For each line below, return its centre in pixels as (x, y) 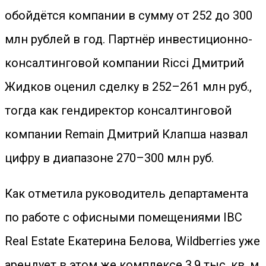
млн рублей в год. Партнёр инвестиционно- (129, 39)
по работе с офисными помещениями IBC (123, 217)
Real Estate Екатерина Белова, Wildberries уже (132, 241)
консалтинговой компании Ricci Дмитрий (124, 63)
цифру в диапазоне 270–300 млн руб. (109, 158)
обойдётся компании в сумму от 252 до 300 (129, 15)
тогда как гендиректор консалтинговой (118, 110)
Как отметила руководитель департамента (126, 194)
